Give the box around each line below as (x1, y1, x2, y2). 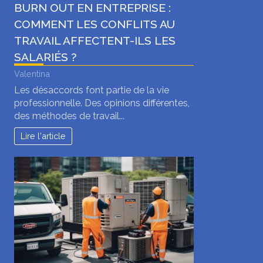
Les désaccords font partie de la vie (14, 85, 169, 96)
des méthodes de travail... (14, 110, 124, 122)
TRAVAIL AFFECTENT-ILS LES (14, 34, 176, 48)
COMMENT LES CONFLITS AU (14, 18, 175, 31)
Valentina (14, 68, 50, 79)
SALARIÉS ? (14, 50, 76, 64)
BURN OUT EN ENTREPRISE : (14, 1, 171, 15)
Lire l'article (21, 131, 66, 141)
